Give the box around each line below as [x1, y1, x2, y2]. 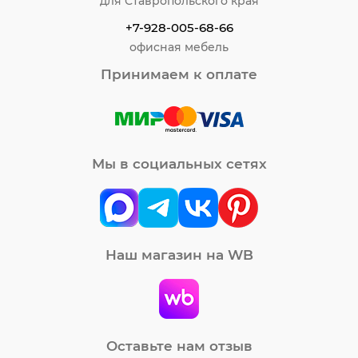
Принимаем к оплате [101, 66, 257, 83]
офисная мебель [129, 40, 229, 55]
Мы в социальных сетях [91, 156, 267, 173]
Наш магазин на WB [105, 247, 253, 264]
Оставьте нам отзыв [105, 338, 253, 355]
